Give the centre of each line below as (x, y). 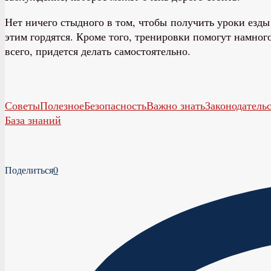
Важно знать (176, 106)
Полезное (62, 106)
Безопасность (115, 106)
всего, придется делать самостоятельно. (98, 51)
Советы (22, 106)
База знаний (33, 120)
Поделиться (29, 170)
